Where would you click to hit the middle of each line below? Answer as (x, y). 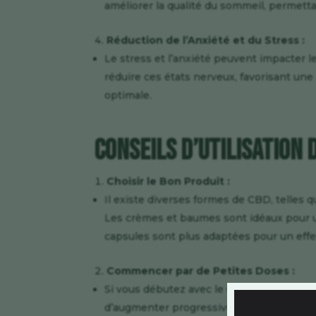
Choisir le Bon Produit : (169, 182)
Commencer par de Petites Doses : (201, 271)
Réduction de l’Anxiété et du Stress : (206, 41)
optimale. (128, 96)
